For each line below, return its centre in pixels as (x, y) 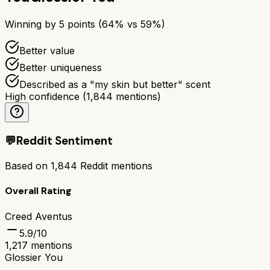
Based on (28, 166)
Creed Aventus (39, 216)
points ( (83, 24)
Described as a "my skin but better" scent (115, 84)
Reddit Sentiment (64, 141)
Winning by (32, 24)
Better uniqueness (61, 67)
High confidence (42, 96)
